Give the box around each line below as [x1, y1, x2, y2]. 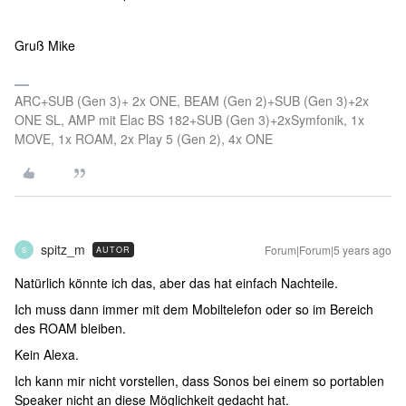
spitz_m [41, 240, 85, 258]
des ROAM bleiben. [14, 319, 126, 337]
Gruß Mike [14, 36, 75, 54]
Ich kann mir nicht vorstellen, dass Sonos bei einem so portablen [14, 372, 384, 390]
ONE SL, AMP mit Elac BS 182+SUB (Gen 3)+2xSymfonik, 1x [14, 111, 364, 129]
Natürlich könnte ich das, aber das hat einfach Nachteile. [14, 274, 338, 292]
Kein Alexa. [14, 345, 79, 363]
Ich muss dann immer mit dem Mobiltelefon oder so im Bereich [14, 300, 373, 318]
